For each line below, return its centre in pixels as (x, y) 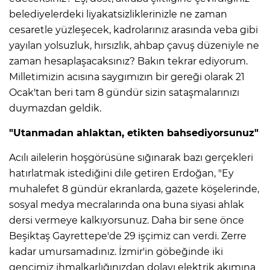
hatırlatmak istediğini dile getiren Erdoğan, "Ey (121, 174)
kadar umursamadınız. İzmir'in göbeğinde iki (116, 252)
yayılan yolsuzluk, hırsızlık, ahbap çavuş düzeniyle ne (134, 46)
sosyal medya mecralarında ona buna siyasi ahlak (127, 205)
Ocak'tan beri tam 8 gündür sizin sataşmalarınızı (124, 93)
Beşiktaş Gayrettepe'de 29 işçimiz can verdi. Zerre (128, 236)
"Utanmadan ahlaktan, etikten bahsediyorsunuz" (134, 133)
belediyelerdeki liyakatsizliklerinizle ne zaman (118, 14)
